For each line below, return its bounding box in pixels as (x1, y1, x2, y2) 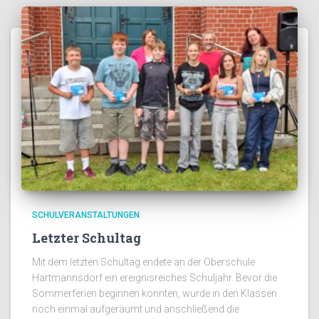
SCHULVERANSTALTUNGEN (32, 209, 140, 220)
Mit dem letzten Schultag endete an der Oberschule (32, 256, 255, 268)
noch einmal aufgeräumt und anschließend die (32, 303, 239, 315)
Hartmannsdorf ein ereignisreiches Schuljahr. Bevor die (32, 271, 277, 283)
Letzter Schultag (32, 229, 141, 246)
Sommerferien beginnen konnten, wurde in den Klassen (32, 287, 277, 299)
